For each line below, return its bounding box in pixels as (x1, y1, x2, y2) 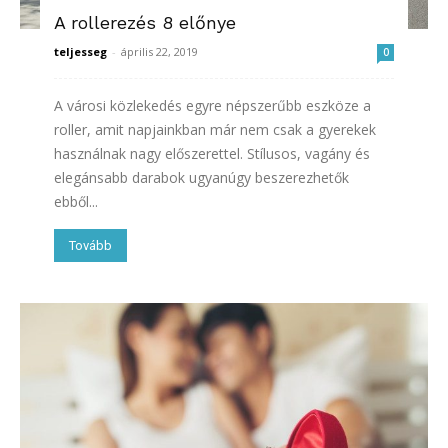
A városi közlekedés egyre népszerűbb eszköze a (54, 96, 371, 116)
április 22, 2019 (121, 44, 198, 60)
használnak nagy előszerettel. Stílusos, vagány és (54, 144, 370, 164)
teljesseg (54, 44, 107, 60)
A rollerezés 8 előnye (54, 12, 236, 34)
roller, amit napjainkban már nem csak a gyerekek (54, 120, 376, 140)
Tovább (69, 238, 112, 254)
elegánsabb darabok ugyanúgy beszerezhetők (54, 168, 349, 188)
